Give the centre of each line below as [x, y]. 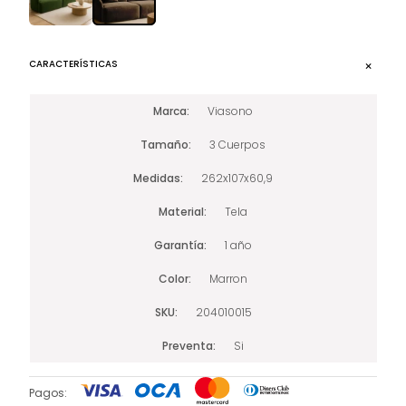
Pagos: [48, 392]
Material [181, 211]
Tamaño [164, 144]
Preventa [188, 345]
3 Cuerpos [237, 144]
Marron [228, 278]
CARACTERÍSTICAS [74, 63]
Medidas [157, 178]
